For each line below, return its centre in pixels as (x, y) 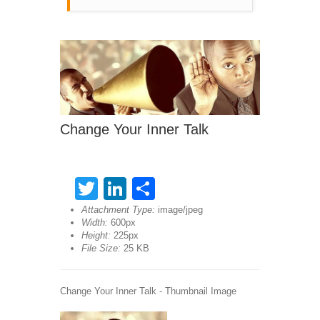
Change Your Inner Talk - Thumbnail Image (148, 291)
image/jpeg (180, 210)
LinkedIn (170, 189)
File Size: (101, 248)
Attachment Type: (118, 210)
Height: (96, 235)
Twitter (132, 189)
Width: (95, 222)
